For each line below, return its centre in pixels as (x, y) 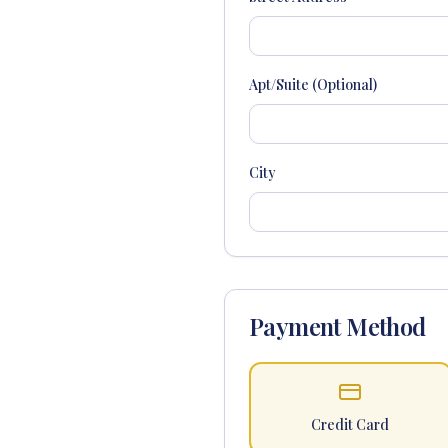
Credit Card (350, 424)
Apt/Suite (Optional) (313, 84)
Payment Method (337, 326)
